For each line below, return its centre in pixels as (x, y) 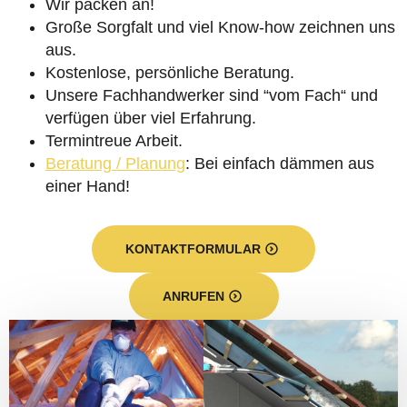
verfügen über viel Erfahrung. (151, 118)
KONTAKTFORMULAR (193, 249)
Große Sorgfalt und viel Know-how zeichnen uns (220, 27)
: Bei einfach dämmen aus (280, 164)
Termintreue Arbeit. (114, 141)
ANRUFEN (193, 296)
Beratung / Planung (115, 164)
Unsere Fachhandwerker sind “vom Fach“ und (212, 95)
